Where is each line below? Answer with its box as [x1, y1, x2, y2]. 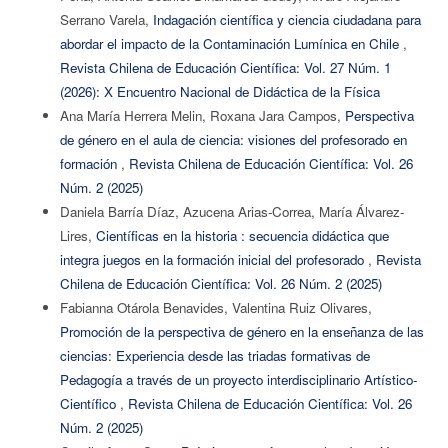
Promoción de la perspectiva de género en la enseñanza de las [59, 322, 424, 342]
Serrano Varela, [59, 10, 153, 30]
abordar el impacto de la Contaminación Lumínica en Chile [59, 34, 403, 54]
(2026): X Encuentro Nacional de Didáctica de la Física [59, 82, 380, 102]
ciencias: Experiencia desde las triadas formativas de [59, 346, 370, 366]
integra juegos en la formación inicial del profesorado [59, 250, 368, 270]
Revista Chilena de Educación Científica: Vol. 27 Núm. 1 [59, 58, 391, 78]
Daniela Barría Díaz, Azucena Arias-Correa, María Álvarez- [59, 202, 404, 222]
